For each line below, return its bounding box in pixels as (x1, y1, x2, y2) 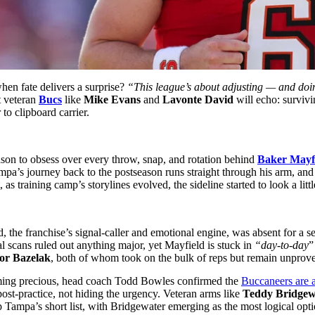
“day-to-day (255, 238, 309, 251)
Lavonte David (160, 93, 233, 105)
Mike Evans (84, 93, 141, 105)
